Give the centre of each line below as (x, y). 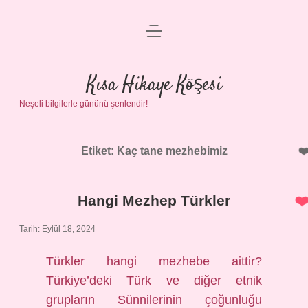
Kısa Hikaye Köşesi (154, 85)
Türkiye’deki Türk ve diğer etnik (154, 280)
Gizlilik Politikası (154, 73)
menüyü (165, 30)
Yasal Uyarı (154, 106)
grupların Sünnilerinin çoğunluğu (154, 300)
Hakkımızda (154, 139)
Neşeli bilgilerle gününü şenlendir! (84, 104)
